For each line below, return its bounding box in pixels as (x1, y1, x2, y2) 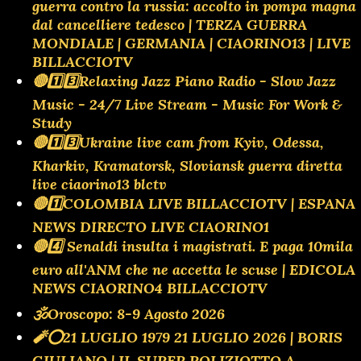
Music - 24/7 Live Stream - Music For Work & (32, 94, 342, 114)
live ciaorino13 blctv (32, 174, 167, 193)
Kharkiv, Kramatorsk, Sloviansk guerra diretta (32, 156, 342, 175)
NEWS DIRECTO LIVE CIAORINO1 (32, 217, 269, 236)
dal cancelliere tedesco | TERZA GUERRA (32, 15, 307, 34)
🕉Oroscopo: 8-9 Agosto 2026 (32, 304, 225, 323)
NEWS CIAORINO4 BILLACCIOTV (32, 278, 268, 297)
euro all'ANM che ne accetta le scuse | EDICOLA (32, 259, 355, 279)
